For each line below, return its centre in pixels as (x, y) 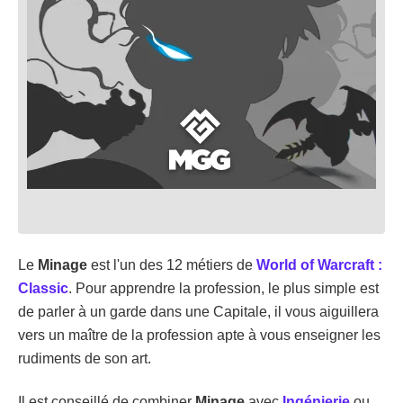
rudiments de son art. (85, 358)
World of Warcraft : (319, 264)
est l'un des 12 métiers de (172, 264)
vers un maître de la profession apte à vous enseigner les (199, 335)
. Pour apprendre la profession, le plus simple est (224, 288)
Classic (43, 288)
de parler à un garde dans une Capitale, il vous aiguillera (198, 311)
